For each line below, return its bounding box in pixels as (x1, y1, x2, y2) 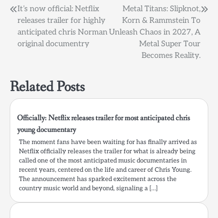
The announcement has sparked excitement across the (19, 175, 177, 183)
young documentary (17, 125, 76, 135)
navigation (9, 21, 55, 37)
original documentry (18, 39, 90, 49)
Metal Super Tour (139, 39, 200, 49)
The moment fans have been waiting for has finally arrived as (19, 138, 197, 146)
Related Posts (10, 77, 85, 97)
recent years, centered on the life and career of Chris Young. (19, 166, 192, 174)
